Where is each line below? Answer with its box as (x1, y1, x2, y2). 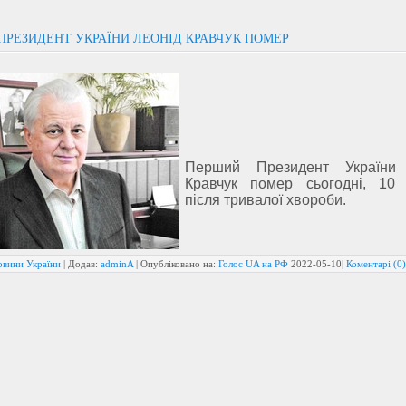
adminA (101, 258, 133, 269)
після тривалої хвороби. (185, 192, 346, 208)
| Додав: (61, 258, 101, 269)
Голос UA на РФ (218, 258, 288, 269)
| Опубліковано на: (133, 258, 218, 269)
